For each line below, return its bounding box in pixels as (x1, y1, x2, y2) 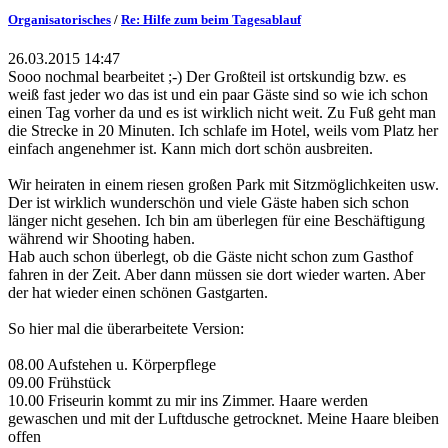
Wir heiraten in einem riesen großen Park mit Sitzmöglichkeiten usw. (8, 175, 439, 193)
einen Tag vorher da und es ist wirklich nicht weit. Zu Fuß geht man (8, 103, 436, 121)
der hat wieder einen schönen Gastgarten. (8, 283, 268, 301)
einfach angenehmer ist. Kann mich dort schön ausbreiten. (8, 139, 373, 157)
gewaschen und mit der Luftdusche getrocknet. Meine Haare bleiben (8, 409, 439, 427)
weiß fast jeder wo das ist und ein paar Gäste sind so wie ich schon (8, 85, 428, 103)
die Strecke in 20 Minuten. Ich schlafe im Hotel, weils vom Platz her (8, 121, 438, 139)
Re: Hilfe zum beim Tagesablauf (121, 11, 301, 27)
